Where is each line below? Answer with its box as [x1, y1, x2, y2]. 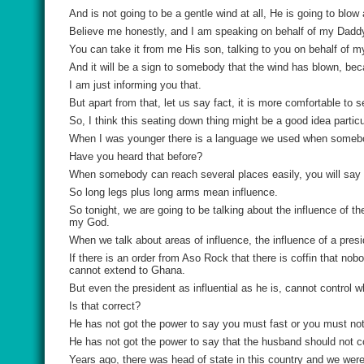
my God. [69, 216, 110, 228]
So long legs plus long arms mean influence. [69, 186, 278, 198]
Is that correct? [69, 300, 141, 312]
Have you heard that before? [69, 150, 202, 162]
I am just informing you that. [69, 79, 201, 91]
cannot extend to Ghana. [69, 264, 185, 276]
